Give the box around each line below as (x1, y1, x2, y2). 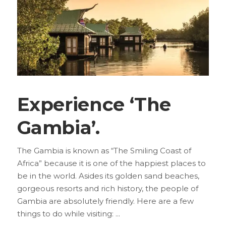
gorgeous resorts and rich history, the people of (17, 183, 198, 193)
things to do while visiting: (17, 208, 116, 218)
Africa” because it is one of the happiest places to (17, 158, 206, 168)
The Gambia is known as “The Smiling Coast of (17, 145, 191, 155)
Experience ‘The (17, 92, 172, 116)
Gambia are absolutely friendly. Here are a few (17, 196, 194, 206)
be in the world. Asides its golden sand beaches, (17, 171, 199, 181)
